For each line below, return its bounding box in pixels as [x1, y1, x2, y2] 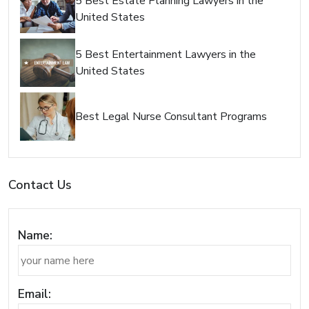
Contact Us [8, 176, 72, 193]
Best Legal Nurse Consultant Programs [75, 108, 267, 124]
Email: [17, 286, 51, 303]
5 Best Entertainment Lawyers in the [75, 46, 256, 62]
